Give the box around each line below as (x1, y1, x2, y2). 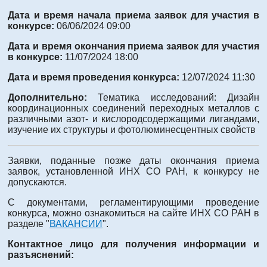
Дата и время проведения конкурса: (8, 72, 182, 82)
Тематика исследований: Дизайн (98, 92, 260, 103)
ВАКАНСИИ (49, 218, 103, 229)
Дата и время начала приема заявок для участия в (8, 10, 259, 20)
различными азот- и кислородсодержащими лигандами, (8, 113, 259, 124)
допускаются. (8, 176, 67, 187)
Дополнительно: (8, 92, 98, 103)
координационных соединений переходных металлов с (8, 103, 259, 113)
